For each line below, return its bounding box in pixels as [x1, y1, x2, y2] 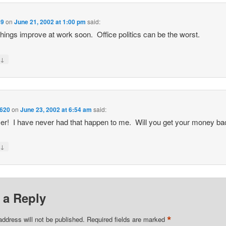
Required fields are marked [86, 214, 167, 224]
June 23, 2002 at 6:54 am [20, 104, 92, 114]
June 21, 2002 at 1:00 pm [14, 17, 86, 27]
